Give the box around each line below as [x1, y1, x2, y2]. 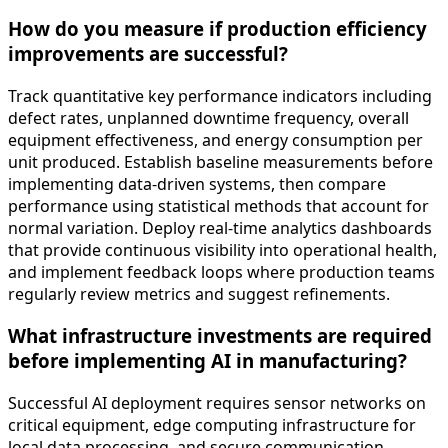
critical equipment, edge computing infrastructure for [8, 414, 416, 437]
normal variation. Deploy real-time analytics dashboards [8, 216, 432, 239]
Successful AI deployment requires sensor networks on [8, 392, 426, 415]
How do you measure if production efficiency [8, 16, 427, 41]
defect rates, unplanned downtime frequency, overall [8, 106, 409, 129]
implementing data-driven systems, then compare [8, 172, 386, 195]
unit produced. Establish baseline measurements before [8, 150, 433, 173]
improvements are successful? [8, 41, 288, 66]
